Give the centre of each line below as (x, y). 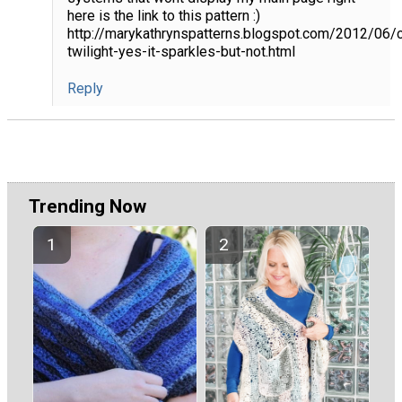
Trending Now (87, 207)
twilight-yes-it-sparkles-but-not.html (181, 52)
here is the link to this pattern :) (163, 16)
